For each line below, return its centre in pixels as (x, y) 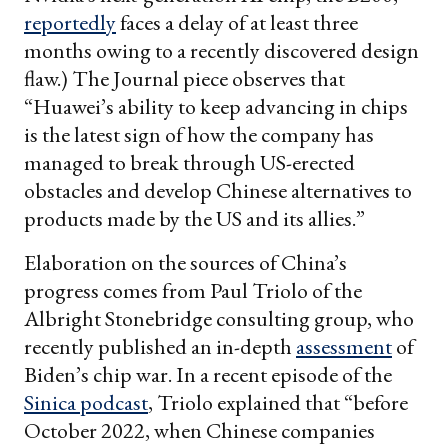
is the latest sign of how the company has (199, 134)
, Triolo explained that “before (278, 402)
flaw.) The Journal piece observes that (184, 78)
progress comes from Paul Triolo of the (193, 290)
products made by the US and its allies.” (194, 218)
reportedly (70, 22)
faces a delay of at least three (237, 22)
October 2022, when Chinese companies (199, 430)
